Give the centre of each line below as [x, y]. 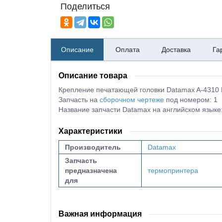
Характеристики [90, 131]
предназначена [91, 170]
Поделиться [85, 6]
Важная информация [100, 214]
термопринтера [173, 170]
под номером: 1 [191, 100]
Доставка [176, 50]
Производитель [93, 147]
